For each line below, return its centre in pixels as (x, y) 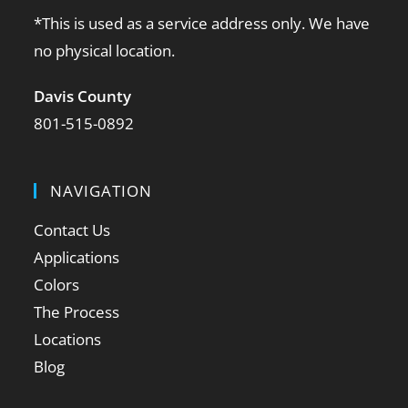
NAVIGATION (102, 191)
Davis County (83, 97)
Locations (68, 340)
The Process (77, 312)
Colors (57, 285)
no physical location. (105, 51)
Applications (77, 258)
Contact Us (72, 230)
